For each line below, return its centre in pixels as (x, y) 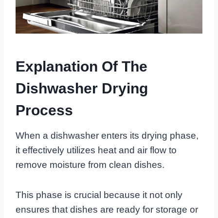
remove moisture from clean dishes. (90, 165)
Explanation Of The (82, 67)
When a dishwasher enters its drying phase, (107, 136)
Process (44, 110)
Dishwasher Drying (82, 89)
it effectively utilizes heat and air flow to (96, 150)
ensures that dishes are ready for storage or (107, 210)
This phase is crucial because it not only (99, 195)
